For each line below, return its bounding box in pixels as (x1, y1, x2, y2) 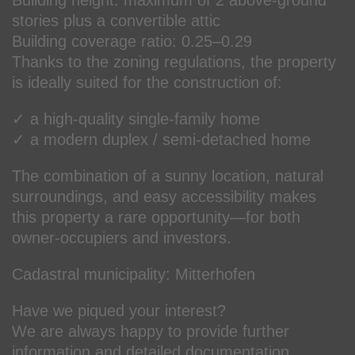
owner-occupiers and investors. (12, 228, 231, 246)
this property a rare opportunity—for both (12, 208, 300, 226)
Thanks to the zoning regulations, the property (12, 52, 336, 71)
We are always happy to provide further (12, 322, 289, 340)
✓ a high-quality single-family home (12, 109, 260, 128)
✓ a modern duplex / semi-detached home (12, 130, 311, 148)
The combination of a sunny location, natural (12, 166, 323, 185)
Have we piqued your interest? (12, 301, 226, 319)
